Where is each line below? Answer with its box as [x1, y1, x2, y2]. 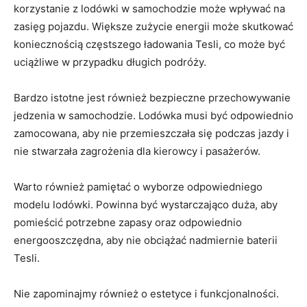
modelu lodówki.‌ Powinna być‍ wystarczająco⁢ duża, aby [14, 197, 278, 211]
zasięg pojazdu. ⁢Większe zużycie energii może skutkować [14, 19, 293, 33]
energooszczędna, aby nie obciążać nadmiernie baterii [14, 233, 278, 247]
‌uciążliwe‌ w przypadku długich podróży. [14, 55, 206, 69]
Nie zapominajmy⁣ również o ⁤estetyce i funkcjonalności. [14, 286, 279, 300]
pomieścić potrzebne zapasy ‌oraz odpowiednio [14, 215, 242, 229]
